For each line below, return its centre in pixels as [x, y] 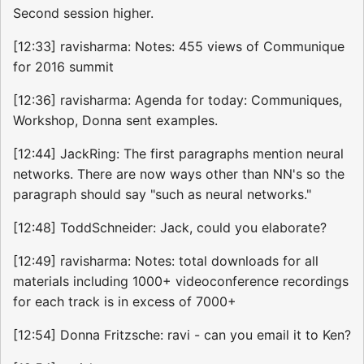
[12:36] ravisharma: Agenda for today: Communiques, [178, 100]
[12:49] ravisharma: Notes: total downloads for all [166, 261]
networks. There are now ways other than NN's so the [179, 174]
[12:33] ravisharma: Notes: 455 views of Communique [179, 47]
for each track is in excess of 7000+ [125, 302]
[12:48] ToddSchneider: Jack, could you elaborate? [170, 228]
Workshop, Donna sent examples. [115, 121]
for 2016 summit [63, 67]
